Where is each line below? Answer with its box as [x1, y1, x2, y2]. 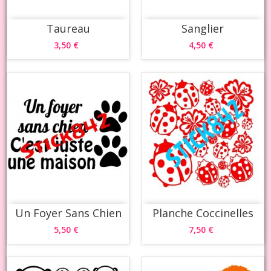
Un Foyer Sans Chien [15, 205, 122, 220]
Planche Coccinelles [152, 205, 253, 220]
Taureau [46, 21, 90, 36]
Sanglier [181, 21, 224, 36]
